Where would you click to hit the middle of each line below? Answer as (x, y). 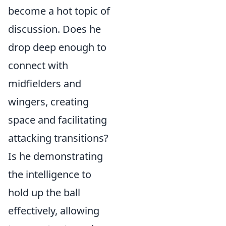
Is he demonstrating (55, 156)
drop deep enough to (57, 47)
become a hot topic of (59, 11)
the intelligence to (50, 174)
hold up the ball (44, 192)
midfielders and (45, 83)
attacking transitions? (58, 138)
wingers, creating (48, 102)
